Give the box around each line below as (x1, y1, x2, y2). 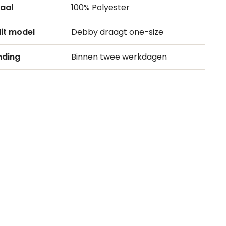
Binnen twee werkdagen (71, 50, 167, 63)
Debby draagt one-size (71, 26, 164, 38)
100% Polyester (71, 1, 130, 13)
